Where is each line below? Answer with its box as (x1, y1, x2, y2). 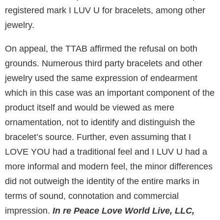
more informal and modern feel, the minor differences (5, 162, 213, 172)
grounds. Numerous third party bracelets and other (5, 58, 202, 69)
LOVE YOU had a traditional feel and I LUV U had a (5, 147, 207, 157)
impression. (5, 206, 53, 216)
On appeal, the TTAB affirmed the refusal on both (5, 44, 197, 54)
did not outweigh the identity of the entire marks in (5, 176, 199, 187)
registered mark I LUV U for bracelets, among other (5, 5, 205, 16)
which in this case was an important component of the (5, 88, 215, 98)
